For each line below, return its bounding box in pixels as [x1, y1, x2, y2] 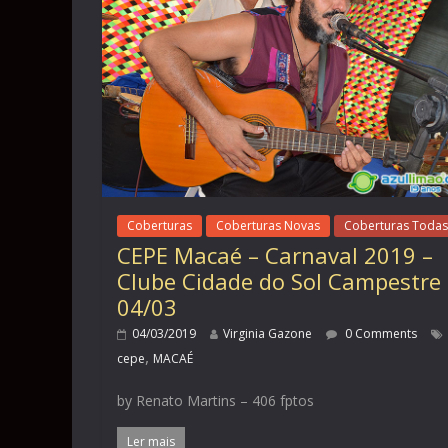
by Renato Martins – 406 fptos [117, 391, 314, 411]
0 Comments [342, 325, 417, 343]
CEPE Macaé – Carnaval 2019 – [117, 240, 433, 271]
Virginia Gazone [223, 325, 312, 343]
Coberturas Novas [216, 217, 320, 235]
